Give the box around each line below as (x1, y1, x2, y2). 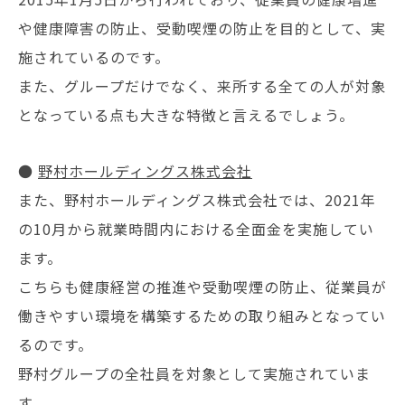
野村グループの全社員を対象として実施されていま (18, 362, 371, 384)
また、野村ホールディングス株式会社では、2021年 (18, 188, 376, 211)
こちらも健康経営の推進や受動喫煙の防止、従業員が (18, 275, 387, 297)
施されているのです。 (18, 45, 170, 68)
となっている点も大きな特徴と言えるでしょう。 (18, 103, 354, 126)
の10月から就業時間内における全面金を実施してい (18, 217, 374, 240)
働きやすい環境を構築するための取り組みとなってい (18, 304, 386, 326)
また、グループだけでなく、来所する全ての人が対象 (18, 74, 386, 97)
